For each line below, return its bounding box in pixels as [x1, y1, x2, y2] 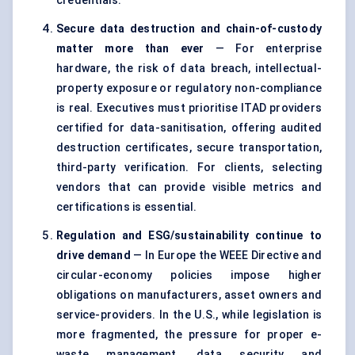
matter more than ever [56, 42, 204, 55]
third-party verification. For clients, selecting [56, 161, 322, 174]
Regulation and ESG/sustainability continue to [56, 229, 322, 242]
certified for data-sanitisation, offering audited [56, 121, 322, 135]
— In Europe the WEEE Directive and [130, 249, 323, 262]
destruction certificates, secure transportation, [56, 141, 322, 155]
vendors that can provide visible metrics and [56, 181, 322, 194]
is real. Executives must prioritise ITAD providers [56, 101, 322, 115]
